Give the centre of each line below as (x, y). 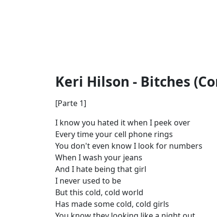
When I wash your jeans (99, 158)
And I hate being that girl (101, 169)
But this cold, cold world (99, 193)
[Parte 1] (71, 103)
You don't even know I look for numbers (129, 146)
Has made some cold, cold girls (112, 204)
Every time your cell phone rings (114, 134)
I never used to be (88, 181)
